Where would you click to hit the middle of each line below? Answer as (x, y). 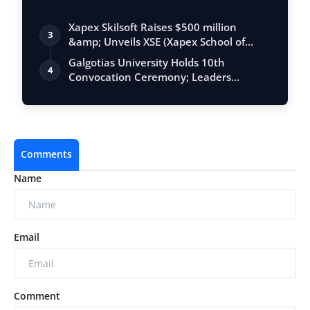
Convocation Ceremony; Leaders (150, 77)
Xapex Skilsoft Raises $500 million (153, 27)
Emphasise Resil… (112, 92)
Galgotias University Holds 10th (147, 63)
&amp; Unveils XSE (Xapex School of (157, 42)
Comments (46, 154)
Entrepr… (91, 56)
